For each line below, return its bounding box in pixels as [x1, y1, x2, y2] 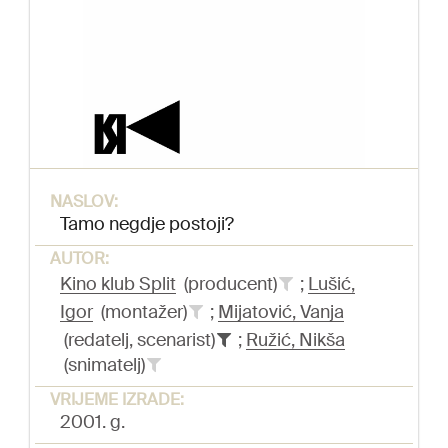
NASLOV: [50, 191, 118, 213]
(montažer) [93, 300, 191, 325]
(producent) [176, 272, 281, 297]
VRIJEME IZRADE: [50, 389, 184, 411]
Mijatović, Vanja [218, 300, 344, 325]
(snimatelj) [60, 353, 149, 378]
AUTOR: [50, 248, 109, 270]
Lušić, [308, 272, 355, 297]
